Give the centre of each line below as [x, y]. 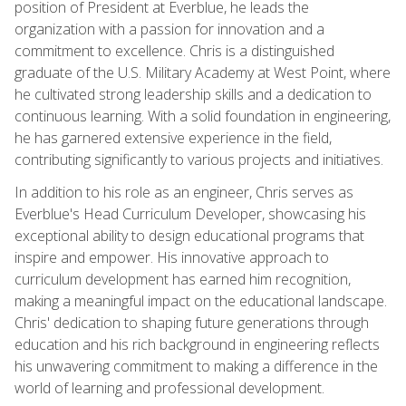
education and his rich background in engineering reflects [197, 344]
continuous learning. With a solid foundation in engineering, [203, 116]
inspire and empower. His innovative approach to [172, 257]
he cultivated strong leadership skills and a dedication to [193, 94]
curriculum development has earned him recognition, [183, 279]
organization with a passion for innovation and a [169, 29]
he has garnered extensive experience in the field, [173, 137]
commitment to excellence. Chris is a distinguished [174, 50]
